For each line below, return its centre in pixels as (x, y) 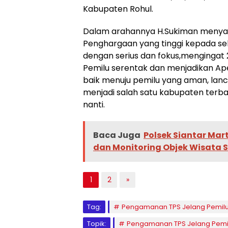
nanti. (94, 104)
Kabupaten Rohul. (118, 9)
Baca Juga (117, 135)
